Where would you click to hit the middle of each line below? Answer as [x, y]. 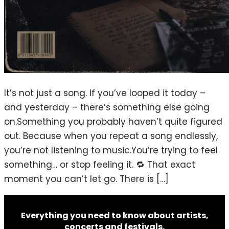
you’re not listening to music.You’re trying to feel [111, 150]
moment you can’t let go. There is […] [86, 179]
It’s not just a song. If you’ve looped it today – [105, 93]
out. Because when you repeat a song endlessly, [111, 136]
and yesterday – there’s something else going [107, 107]
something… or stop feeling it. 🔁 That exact [100, 164]
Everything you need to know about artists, [114, 215]
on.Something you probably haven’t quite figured [113, 121]
